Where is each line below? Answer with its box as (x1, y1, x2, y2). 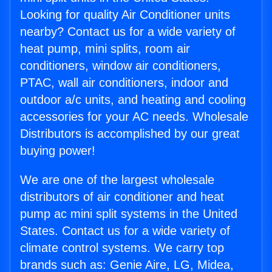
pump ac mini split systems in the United (20, 207, 237, 221)
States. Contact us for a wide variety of (20, 224, 230, 238)
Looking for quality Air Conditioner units (20, 8, 230, 22)
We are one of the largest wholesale (20, 173, 214, 187)
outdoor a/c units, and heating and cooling (20, 93, 246, 107)
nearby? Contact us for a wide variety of (20, 25, 236, 39)
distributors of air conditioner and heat (20, 190, 224, 204)
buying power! (20, 144, 95, 158)
